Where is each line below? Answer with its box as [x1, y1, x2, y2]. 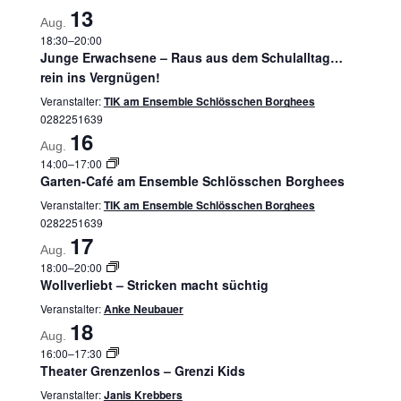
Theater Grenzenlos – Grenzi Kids [39, 362, 245, 380]
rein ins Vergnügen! [39, 68, 160, 86]
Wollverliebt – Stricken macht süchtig [39, 276, 269, 294]
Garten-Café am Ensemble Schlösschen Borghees [39, 172, 345, 190]
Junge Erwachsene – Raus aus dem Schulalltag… [39, 48, 343, 66]
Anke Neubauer [103, 301, 183, 317]
